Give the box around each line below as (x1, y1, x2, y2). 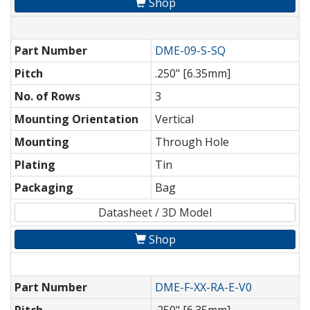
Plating (15, 157, 55, 173)
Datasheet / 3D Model (98, 205, 212, 221)
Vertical (155, 111, 194, 127)
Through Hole (155, 134, 229, 150)
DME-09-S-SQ (155, 43, 226, 59)
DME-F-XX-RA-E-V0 (155, 280, 252, 295)
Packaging (15, 180, 73, 196)
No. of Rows (15, 89, 80, 104)
